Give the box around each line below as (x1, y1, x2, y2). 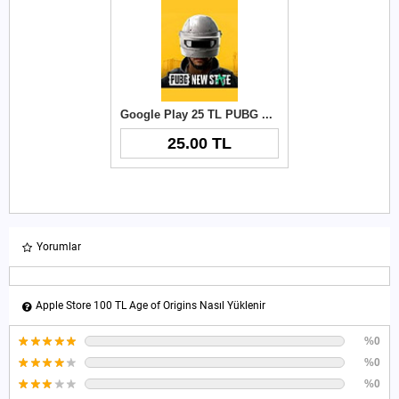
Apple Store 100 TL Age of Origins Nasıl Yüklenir (36, 298, 265, 312)
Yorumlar (37, 240, 81, 253)
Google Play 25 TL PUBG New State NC (262, 107, 273, 121)
